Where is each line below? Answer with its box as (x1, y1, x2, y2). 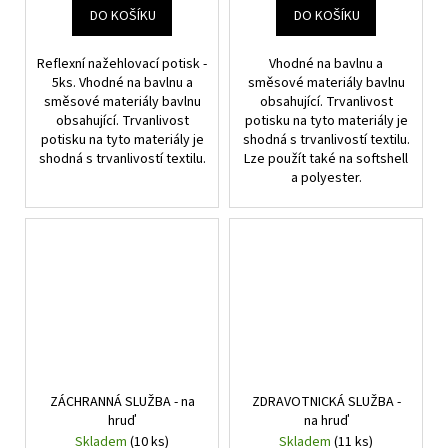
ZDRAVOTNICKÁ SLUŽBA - (251, 391, 401, 412)
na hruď (303, 410, 349, 431)
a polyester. (290, 168, 362, 189)
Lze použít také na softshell (244, 149, 408, 170)
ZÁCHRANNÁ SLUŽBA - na (49, 391, 195, 412)
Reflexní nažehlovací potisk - (37, 54, 207, 75)
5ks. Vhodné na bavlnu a (51, 73, 193, 94)
